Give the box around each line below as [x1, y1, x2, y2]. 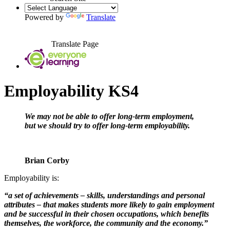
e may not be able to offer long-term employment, [31, 111, 194, 121]
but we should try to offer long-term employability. [25, 121, 190, 130]
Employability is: [4, 173, 59, 182]
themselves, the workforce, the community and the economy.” [4, 218, 208, 227]
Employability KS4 [4, 82, 139, 101]
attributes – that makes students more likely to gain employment [4, 200, 214, 209]
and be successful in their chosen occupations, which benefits [4, 209, 209, 218]
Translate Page [51, 39, 99, 48]
